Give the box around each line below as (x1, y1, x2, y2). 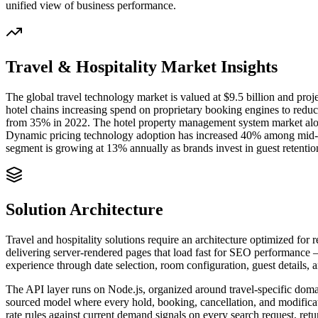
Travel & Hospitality (6, 57, 157, 77)
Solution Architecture (6, 199, 163, 219)
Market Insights (157, 57, 278, 77)
